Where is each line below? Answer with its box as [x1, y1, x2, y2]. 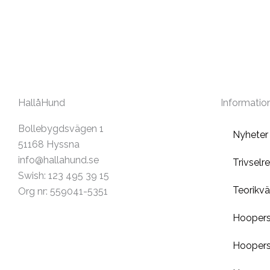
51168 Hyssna [18, 139, 80, 150]
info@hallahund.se [18, 154, 99, 166]
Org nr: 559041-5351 [18, 186, 108, 197]
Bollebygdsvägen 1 [18, 123, 104, 134]
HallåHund [18, 97, 65, 108]
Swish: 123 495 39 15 [18, 170, 109, 181]
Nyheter [233, 129, 268, 140]
